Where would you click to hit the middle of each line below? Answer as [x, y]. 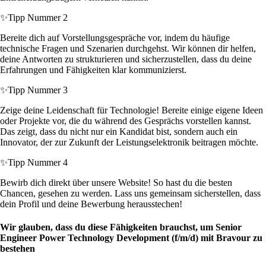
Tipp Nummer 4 [38, 163]
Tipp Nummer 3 [38, 90]
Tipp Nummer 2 [38, 18]
